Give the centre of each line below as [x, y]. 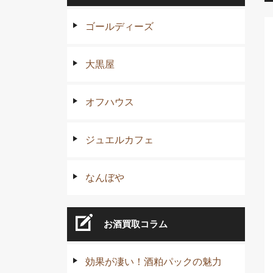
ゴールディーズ [119, 26]
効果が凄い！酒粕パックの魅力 [154, 261]
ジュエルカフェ [119, 140]
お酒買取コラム [136, 224]
